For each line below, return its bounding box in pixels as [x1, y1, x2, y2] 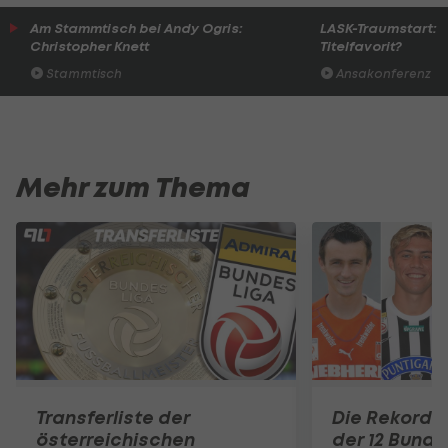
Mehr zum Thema [16, 170, 250, 206]
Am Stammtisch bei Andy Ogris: [30, 19, 243, 37]
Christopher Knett [30, 37, 149, 55]
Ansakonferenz [332, 66, 431, 81]
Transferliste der [36, 405, 190, 429]
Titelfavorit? [319, 37, 402, 55]
